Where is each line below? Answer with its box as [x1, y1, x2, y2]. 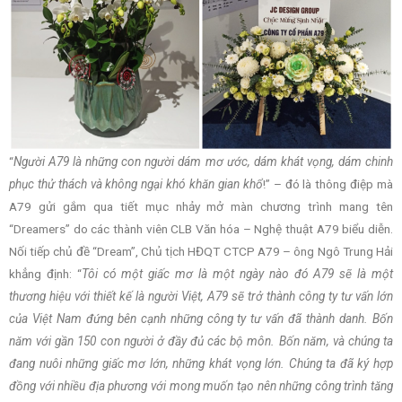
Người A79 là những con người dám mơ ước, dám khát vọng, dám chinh [13, 154, 393, 170]
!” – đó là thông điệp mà [262, 177, 394, 192]
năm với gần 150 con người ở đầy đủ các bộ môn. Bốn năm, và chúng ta [9, 334, 393, 349]
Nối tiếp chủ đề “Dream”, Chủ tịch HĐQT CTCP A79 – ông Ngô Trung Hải [9, 244, 393, 259]
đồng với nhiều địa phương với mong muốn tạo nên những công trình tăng [9, 379, 393, 394]
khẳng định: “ [9, 267, 82, 282]
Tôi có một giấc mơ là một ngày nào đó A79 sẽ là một [81, 267, 394, 282]
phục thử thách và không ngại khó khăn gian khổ [9, 177, 263, 192]
